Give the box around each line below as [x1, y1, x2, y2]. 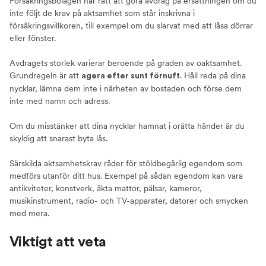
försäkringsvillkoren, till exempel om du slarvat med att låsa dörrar [9, 20, 253, 30]
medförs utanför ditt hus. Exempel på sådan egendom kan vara [9, 170, 243, 180]
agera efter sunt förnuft [81, 71, 180, 80]
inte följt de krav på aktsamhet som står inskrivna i [9, 8, 195, 18]
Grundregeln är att [9, 70, 81, 80]
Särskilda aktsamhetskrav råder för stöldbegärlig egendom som [9, 158, 242, 168]
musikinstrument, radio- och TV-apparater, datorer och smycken [9, 195, 248, 205]
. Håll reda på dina [180, 70, 246, 80]
